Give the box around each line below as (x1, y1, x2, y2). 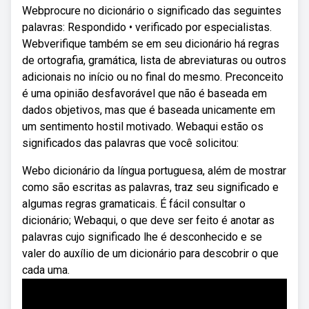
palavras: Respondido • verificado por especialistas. (22, 21, 272, 34)
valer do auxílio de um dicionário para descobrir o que (22, 247, 279, 260)
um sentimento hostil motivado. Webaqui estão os (22, 120, 263, 133)
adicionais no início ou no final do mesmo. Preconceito (22, 70, 283, 83)
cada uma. (22, 263, 70, 277)
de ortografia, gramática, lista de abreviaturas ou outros (22, 54, 286, 67)
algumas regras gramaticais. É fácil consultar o (22, 197, 246, 210)
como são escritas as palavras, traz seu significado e (22, 181, 279, 194)
